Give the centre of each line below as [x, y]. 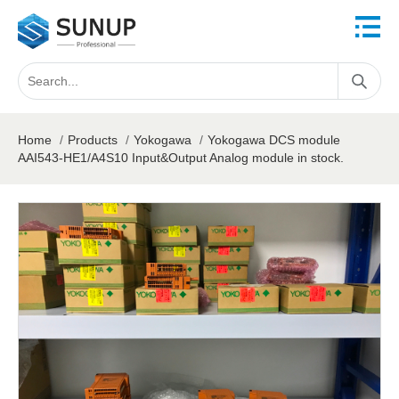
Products [93, 140]
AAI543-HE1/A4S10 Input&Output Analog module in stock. [181, 158]
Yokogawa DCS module [274, 140]
